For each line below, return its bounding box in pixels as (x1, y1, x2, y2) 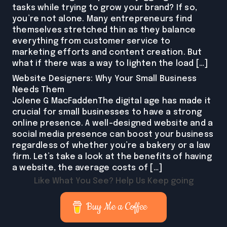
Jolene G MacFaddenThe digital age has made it (12, 97, 211, 106)
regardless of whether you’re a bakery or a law (12, 141, 211, 150)
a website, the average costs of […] (12, 164, 162, 173)
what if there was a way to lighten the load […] (12, 59, 208, 68)
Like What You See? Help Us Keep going (33, 177, 194, 186)
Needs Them (12, 86, 64, 95)
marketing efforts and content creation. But (12, 48, 202, 57)
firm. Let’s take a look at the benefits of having (12, 153, 212, 162)
